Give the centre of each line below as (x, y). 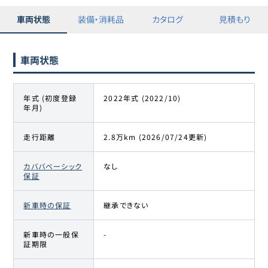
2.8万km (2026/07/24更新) (156, 136)
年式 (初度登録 (50, 98)
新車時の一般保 (51, 234)
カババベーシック (53, 166)
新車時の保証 (47, 205)
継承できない (126, 205)
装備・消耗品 (100, 19)
